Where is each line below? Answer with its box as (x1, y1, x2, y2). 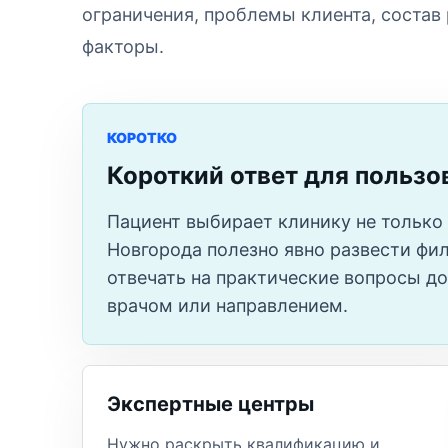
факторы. (82, 36, 164, 57)
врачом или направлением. (107, 295, 348, 316)
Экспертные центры (107, 392, 314, 416)
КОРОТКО (107, 129, 177, 146)
